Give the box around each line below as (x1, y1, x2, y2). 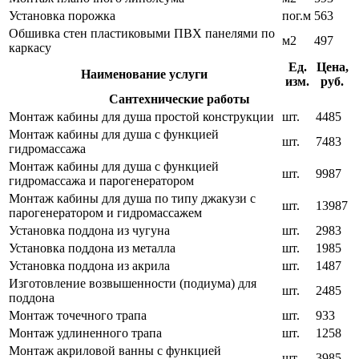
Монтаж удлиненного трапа (9, 326, 162, 341)
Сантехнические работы (109, 92, 250, 107)
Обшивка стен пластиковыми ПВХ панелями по (9, 26, 275, 41)
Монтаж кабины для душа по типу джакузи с (9, 192, 256, 206)
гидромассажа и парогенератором (9, 174, 194, 188)
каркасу (9, 41, 51, 55)
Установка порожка (9, 9, 115, 23)
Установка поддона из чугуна (9, 224, 170, 238)
